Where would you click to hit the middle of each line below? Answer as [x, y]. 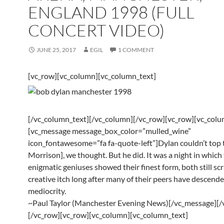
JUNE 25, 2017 [56, 50]
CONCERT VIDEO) [96, 30]
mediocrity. [47, 191]
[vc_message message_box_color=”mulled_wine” [109, 131]
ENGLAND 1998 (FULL [111, 12]
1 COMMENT [136, 50]
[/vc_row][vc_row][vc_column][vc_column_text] [108, 215]
